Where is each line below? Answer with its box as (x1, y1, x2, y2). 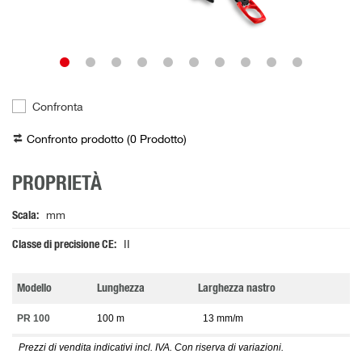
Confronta (32, 102, 83, 114)
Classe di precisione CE (12, 239, 114, 251)
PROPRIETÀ (12, 174, 102, 195)
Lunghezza (97, 283, 145, 295)
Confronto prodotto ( (27, 134, 130, 146)
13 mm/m (203, 313, 243, 325)
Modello (17, 283, 52, 295)
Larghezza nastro (198, 283, 276, 295)
